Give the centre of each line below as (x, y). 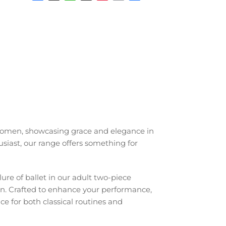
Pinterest (115, 7)
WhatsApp (86, 7)
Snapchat (99, 7)
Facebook (51, 7)
